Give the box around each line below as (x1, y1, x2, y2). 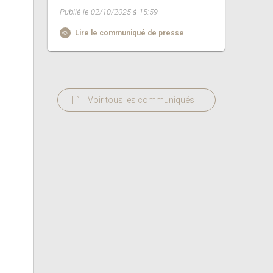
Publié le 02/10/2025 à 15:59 (60, 7, 158, 16)
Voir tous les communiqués (87, 95, 194, 105)
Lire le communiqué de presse (73, 29, 185, 37)
